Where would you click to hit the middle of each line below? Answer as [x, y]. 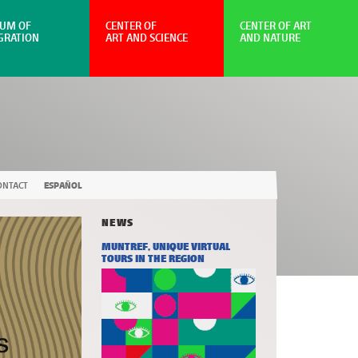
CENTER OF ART [276, 26]
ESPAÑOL [63, 185]
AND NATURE [270, 38]
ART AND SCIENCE [147, 38]
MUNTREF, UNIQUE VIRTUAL [165, 247]
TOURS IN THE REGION [153, 259]
